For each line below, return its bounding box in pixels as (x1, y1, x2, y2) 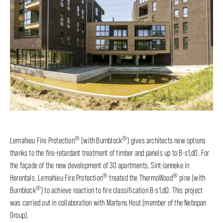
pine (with (178, 173, 206, 183)
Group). (10, 211, 29, 221)
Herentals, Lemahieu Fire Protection (10, 173, 103, 183)
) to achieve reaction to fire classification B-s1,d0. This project (41, 186, 203, 196)
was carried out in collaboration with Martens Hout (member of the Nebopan (10, 198, 207, 208)
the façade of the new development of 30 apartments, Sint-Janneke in (10, 161, 190, 171)
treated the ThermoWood (108, 173, 173, 183)
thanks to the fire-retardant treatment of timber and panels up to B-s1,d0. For (10, 148, 210, 158)
